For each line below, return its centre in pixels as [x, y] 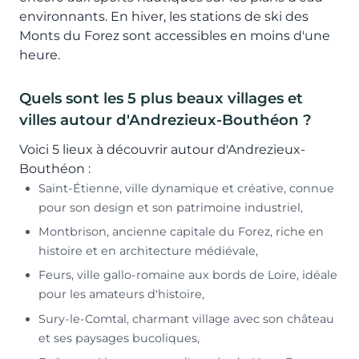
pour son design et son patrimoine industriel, [171, 207]
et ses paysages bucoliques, [119, 338]
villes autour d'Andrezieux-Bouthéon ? [165, 119]
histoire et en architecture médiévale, [148, 251]
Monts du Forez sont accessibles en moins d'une [175, 35]
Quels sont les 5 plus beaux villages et [161, 98]
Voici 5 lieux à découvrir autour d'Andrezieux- [162, 149]
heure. [40, 54]
